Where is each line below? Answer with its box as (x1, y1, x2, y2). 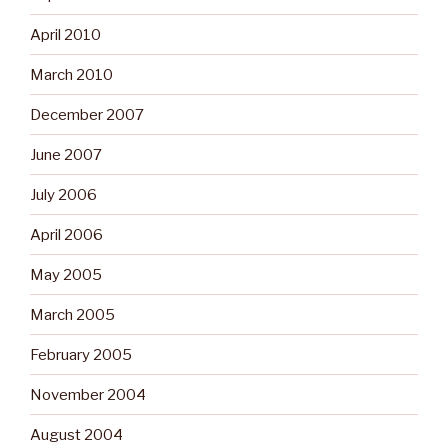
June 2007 (30, 145, 102, 164)
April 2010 (30, 25, 101, 44)
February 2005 (30, 345, 132, 364)
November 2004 (30, 385, 146, 404)
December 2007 (30, 105, 144, 124)
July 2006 (30, 185, 97, 204)
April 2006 (30, 225, 103, 244)
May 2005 (30, 265, 102, 284)
